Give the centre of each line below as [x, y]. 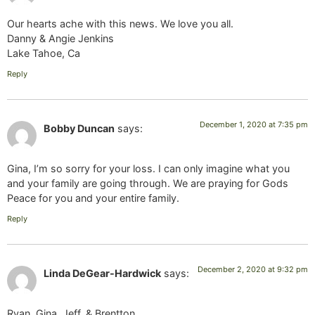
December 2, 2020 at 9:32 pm [253, 270]
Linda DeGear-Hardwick [102, 274]
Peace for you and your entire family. [93, 198]
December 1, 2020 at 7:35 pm [254, 125]
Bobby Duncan [79, 129]
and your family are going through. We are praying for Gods [148, 183]
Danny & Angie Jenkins [60, 39]
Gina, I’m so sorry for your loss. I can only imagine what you [148, 168]
